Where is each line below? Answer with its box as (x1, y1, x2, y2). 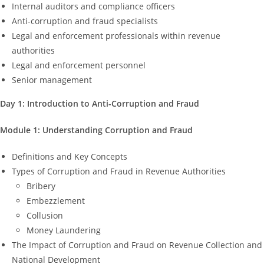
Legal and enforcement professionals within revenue (12, 29, 220, 41)
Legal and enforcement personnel (12, 59, 146, 71)
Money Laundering (27, 224, 101, 236)
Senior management (12, 74, 92, 85)
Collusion (27, 209, 63, 221)
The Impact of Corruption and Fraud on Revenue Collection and (12, 239, 262, 250)
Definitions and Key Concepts (12, 150, 127, 162)
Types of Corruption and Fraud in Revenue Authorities (12, 165, 226, 177)
